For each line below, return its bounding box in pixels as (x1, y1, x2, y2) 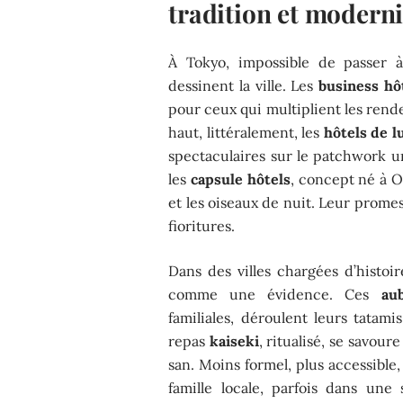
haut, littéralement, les (168, 122, 324, 141)
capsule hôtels (190, 169, 291, 188)
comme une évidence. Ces (168, 284, 381, 303)
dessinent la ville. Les (168, 76, 319, 94)
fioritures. (168, 216, 236, 235)
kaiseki (209, 331, 259, 350)
